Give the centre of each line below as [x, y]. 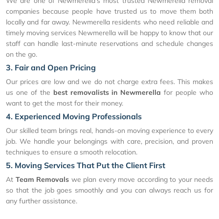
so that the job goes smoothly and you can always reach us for [109, 190]
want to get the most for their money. [65, 103]
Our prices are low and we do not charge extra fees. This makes [109, 81]
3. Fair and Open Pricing [51, 67]
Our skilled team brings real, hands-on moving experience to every [109, 130]
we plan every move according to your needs [141, 179]
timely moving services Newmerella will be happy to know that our [109, 33]
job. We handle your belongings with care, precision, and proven [109, 141]
